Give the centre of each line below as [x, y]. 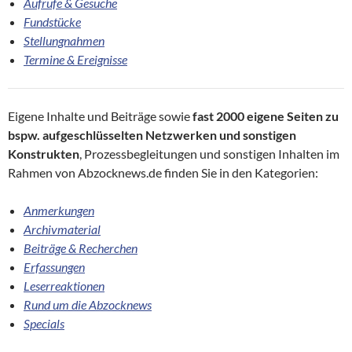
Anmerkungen [59, 211]
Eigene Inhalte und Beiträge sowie [100, 116]
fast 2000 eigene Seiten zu [266, 116]
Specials [44, 324]
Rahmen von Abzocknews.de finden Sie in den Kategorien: [163, 173]
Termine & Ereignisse [75, 60]
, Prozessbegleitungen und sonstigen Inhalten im [209, 154]
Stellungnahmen [64, 41]
